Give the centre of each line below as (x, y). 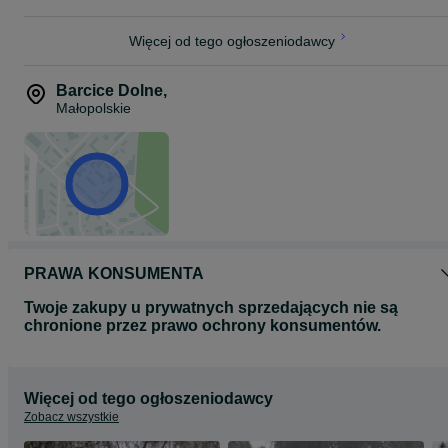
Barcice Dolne (109, 90)
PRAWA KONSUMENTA (114, 273)
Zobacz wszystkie (71, 417)
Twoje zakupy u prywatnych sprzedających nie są (211, 307)
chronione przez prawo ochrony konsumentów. (202, 325)
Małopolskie (93, 108)
